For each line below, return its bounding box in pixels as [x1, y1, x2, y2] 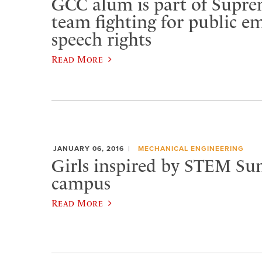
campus [51, 173, 111, 194]
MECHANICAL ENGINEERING [137, 144, 244, 153]
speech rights [51, 29, 151, 50]
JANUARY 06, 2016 [53, 144, 124, 153]
